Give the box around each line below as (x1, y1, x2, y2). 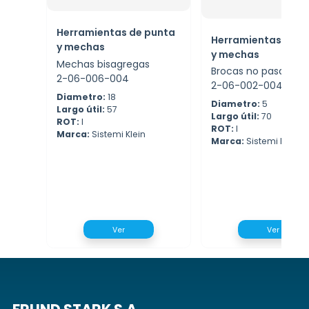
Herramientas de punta (57, 26, 175, 40)
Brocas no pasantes (211, 64, 306, 79)
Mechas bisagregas (57, 57, 150, 71)
